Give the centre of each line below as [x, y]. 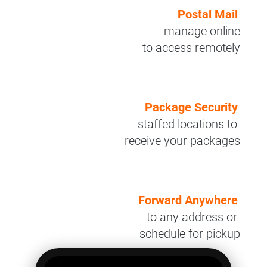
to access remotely [192, 48]
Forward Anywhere [188, 201]
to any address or [194, 217]
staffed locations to [189, 124]
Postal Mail [208, 15]
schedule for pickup [190, 234]
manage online [202, 31]
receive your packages [183, 141]
